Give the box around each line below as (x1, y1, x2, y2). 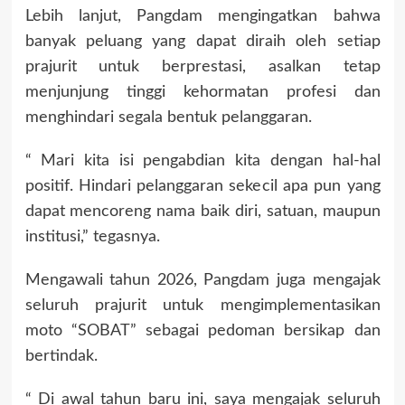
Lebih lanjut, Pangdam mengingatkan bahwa (24, 7, 381, 24)
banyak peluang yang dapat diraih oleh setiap (24, 33, 381, 50)
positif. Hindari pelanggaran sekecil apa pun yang (24, 177, 381, 194)
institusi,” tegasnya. (24, 228, 160, 245)
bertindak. (24, 347, 98, 364)
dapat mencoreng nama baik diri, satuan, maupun (24, 202, 381, 220)
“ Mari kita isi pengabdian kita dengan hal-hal (24, 152, 381, 169)
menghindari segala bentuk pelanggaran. (24, 108, 312, 126)
